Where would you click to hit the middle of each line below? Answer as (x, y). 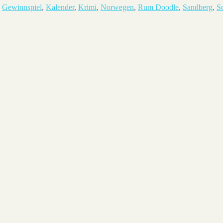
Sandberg (198, 7)
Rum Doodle (158, 7)
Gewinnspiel (22, 7)
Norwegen (117, 7)
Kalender (60, 7)
